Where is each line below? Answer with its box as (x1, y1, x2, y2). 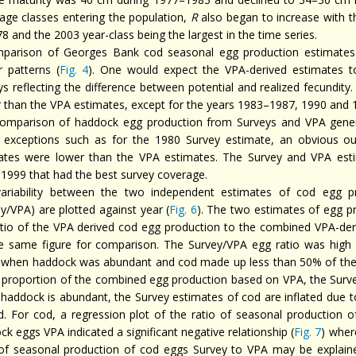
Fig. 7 (294, 324, 322, 339)
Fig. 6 (169, 202, 197, 217)
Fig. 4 (59, 62, 89, 77)
